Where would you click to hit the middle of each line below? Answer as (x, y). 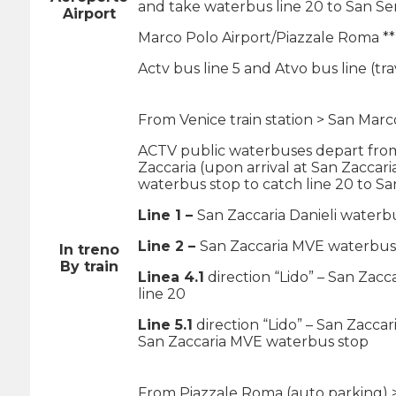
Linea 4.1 (171, 277)
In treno (89, 249)
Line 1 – (168, 215)
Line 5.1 (165, 324)
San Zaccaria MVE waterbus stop (253, 341)
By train (89, 266)
